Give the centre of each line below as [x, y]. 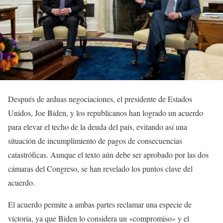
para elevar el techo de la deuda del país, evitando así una [98, 126]
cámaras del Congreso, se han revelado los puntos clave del [100, 168]
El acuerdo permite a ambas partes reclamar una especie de [100, 204]
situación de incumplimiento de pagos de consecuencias [95, 140]
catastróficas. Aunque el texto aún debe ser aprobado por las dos [108, 154]
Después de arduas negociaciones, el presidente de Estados [100, 99]
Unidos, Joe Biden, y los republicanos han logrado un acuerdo [106, 112]
